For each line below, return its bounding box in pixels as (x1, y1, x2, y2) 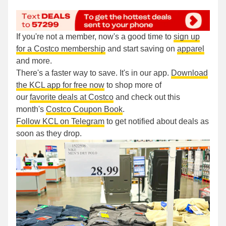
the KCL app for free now (16, 81, 104, 90)
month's (16, 105, 46, 114)
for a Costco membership (16, 44, 105, 53)
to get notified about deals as (104, 117, 209, 126)
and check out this (114, 93, 180, 102)
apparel (177, 44, 204, 53)
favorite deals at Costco (30, 93, 114, 102)
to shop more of (104, 81, 161, 90)
